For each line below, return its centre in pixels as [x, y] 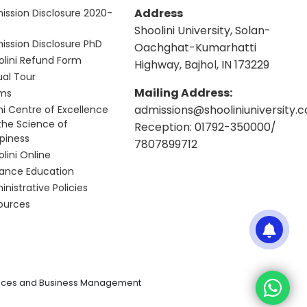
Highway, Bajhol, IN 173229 [201, 64]
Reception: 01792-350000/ [205, 127]
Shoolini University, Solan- [202, 30]
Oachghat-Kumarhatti [195, 47]
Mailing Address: [183, 93]
